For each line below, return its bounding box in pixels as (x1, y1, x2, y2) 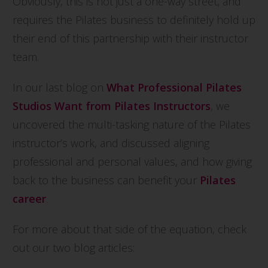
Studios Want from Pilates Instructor (13, 98, 205, 113)
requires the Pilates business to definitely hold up (13, 12, 255, 27)
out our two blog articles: (13, 240, 135, 255)
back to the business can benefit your (13, 172, 200, 187)
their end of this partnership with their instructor (13, 31, 248, 45)
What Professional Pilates (106, 80, 242, 95)
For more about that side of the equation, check (13, 221, 246, 236)
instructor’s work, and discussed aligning (13, 135, 209, 150)
